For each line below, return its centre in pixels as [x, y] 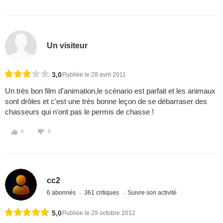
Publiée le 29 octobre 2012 [99, 213]
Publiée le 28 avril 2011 [94, 75]
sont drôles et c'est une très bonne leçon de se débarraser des [106, 102]
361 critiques [103, 192]
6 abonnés [62, 192]
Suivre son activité [152, 192]
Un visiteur [67, 45]
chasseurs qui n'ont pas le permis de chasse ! [79, 112]
